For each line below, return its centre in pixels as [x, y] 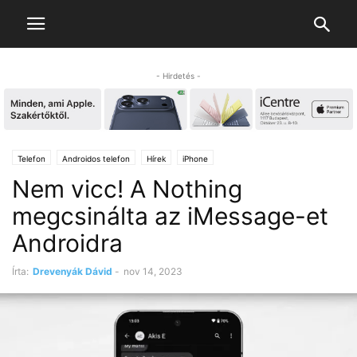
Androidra [67, 243]
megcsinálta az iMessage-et [170, 216]
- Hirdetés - [178, 76]
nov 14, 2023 [153, 272]
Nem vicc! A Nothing [127, 189]
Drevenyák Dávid [73, 272]
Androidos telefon [96, 159]
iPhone [195, 159]
